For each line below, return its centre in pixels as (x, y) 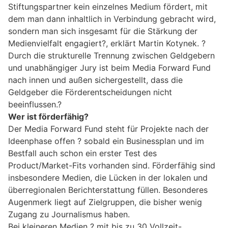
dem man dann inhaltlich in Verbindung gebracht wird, (112, 19)
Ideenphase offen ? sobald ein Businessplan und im (106, 141)
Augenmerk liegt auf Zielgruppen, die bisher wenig (105, 202)
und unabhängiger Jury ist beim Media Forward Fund (109, 67)
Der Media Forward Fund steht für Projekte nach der (108, 129)
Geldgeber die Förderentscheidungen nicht (90, 92)
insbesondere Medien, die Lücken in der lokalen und (108, 177)
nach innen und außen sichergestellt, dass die (95, 80)
